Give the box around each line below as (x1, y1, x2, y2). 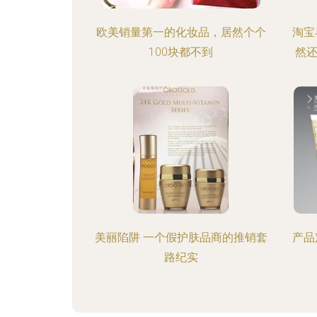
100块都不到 (149, 45, 214, 59)
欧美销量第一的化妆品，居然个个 (96, 25, 266, 39)
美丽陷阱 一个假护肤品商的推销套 (94, 231, 267, 244)
